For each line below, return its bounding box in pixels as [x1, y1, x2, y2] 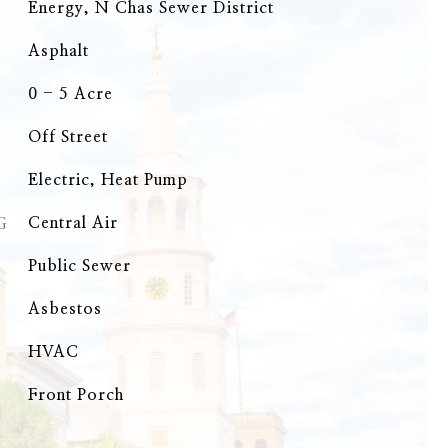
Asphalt [27, 43, 89, 59]
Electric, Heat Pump [27, 172, 188, 188]
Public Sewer [27, 258, 131, 274]
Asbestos [27, 301, 102, 317]
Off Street [27, 129, 108, 145]
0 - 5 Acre [27, 86, 113, 102]
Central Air [27, 215, 118, 231]
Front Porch [27, 387, 124, 403]
